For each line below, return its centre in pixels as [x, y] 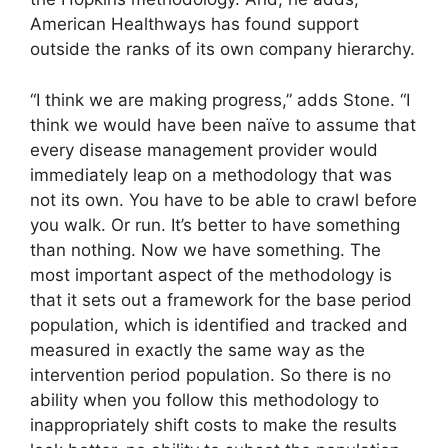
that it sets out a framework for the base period [221, 299]
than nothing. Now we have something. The [205, 249]
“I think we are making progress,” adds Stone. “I [220, 99]
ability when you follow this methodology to [204, 399]
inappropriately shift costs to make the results [213, 424]
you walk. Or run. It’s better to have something [215, 224]
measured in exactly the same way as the [197, 349]
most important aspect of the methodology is [211, 274]
